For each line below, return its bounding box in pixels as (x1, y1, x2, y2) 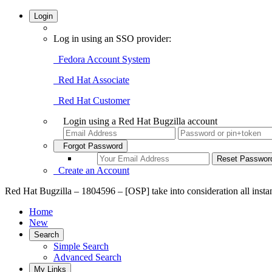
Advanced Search (53, 252, 121, 262)
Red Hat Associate (53, 75, 129, 85)
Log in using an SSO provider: (53, 33, 171, 44)
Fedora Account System (53, 54, 150, 64)
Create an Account (53, 165, 129, 175)
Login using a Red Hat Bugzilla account (63, 116, 217, 126)
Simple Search (53, 241, 109, 251)
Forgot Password (58, 141, 123, 151)
